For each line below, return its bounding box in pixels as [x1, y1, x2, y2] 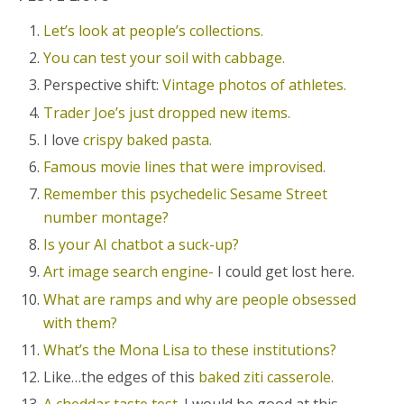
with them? [43, 312, 118, 333]
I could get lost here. [214, 262, 355, 282]
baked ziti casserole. [198, 366, 335, 387]
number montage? [43, 207, 170, 228]
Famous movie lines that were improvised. [43, 156, 326, 177]
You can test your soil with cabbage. [43, 48, 286, 69]
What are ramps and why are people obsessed [43, 289, 357, 309]
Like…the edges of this [43, 366, 199, 387]
